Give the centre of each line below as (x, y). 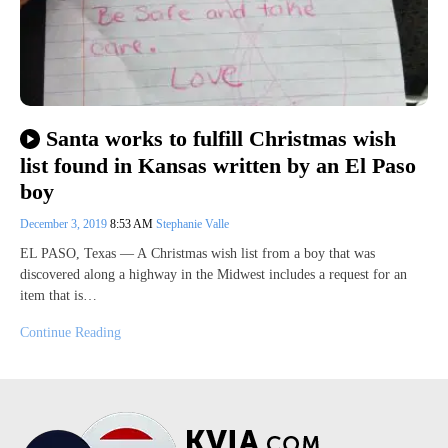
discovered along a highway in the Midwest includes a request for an (213, 275)
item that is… (58, 296)
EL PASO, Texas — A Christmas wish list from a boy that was (197, 254)
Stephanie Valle (192, 224)
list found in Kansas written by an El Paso (218, 165)
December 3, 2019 (65, 224)
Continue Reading (70, 333)
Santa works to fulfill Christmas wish (220, 139)
